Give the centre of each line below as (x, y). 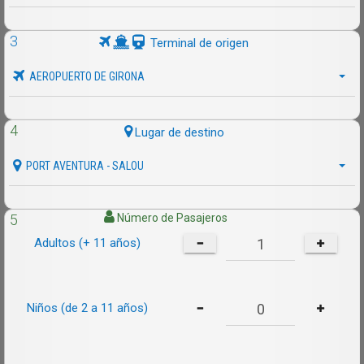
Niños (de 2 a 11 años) (87, 308)
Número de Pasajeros (172, 218)
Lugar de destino (179, 132)
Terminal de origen (199, 43)
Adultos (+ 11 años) (87, 243)
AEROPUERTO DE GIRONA (86, 76)
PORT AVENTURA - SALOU (84, 166)
